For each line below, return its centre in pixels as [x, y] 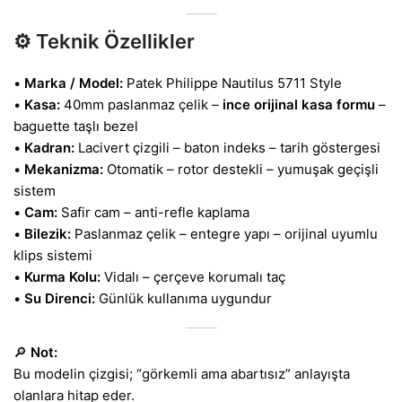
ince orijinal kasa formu [299, 104]
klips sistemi [53, 255]
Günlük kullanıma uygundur [184, 298]
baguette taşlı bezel [76, 126]
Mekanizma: [64, 169]
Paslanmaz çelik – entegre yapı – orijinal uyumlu [224, 233]
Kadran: [49, 147]
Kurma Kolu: [62, 276]
